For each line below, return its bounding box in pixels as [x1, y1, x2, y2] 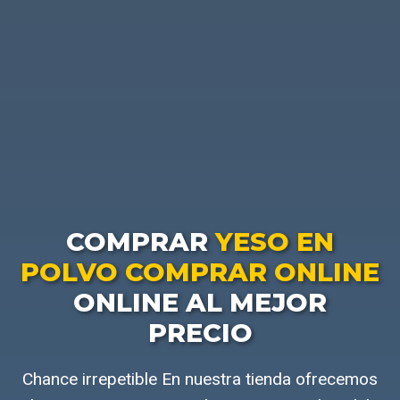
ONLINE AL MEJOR [73, 286, 327, 318]
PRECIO [147, 316, 253, 348]
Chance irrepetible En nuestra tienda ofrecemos [22, 368, 378, 389]
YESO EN [215, 225, 334, 257]
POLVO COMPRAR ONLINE [21, 255, 379, 287]
